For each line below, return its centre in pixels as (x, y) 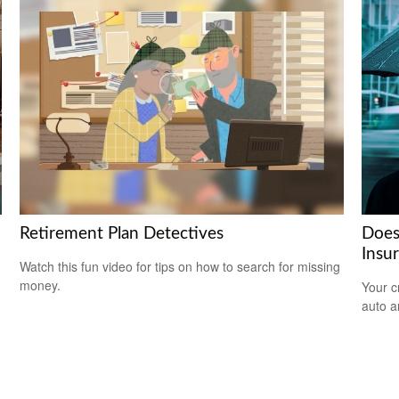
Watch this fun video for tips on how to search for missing (180, 267)
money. (41, 285)
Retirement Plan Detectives (122, 234)
